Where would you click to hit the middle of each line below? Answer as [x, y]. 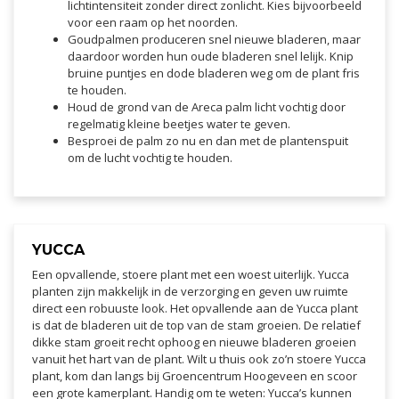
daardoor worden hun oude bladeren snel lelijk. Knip [211, 57]
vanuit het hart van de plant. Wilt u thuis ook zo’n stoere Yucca [199, 359]
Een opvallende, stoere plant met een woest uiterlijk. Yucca [191, 275]
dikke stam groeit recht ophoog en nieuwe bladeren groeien [194, 342]
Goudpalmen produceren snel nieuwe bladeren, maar [214, 40]
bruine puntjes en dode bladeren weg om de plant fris [214, 73]
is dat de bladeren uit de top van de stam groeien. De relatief [196, 326]
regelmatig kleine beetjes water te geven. [179, 124]
